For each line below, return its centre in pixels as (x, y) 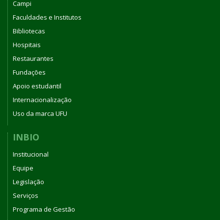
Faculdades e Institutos (47, 17)
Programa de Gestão (44, 209)
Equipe (23, 168)
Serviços (26, 195)
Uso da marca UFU (40, 114)
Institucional (31, 154)
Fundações (29, 72)
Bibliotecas (29, 31)
